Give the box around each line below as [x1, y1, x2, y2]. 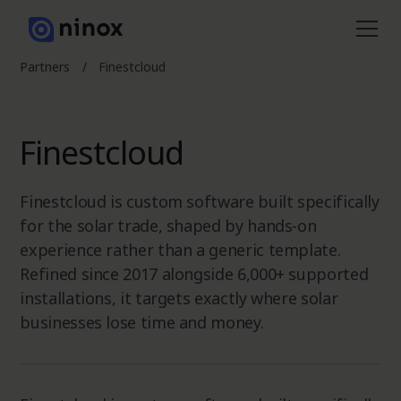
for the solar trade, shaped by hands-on [20, 215, 317, 236]
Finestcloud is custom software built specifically [20, 191, 380, 212]
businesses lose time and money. [20, 311, 264, 333]
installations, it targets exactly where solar [20, 287, 338, 309]
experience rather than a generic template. [20, 239, 341, 260]
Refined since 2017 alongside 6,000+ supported [20, 263, 369, 285]
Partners [20, 58, 71, 75]
